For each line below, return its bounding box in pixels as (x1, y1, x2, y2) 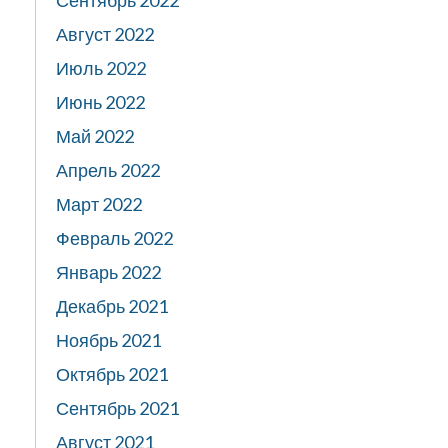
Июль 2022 (56, 57, 146, 79)
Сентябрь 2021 (56, 397, 179, 419)
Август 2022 (56, 23, 154, 45)
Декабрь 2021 (56, 295, 168, 317)
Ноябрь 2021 (56, 329, 161, 351)
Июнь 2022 (56, 91, 145, 113)
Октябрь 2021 (56, 363, 168, 385)
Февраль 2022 (56, 227, 173, 249)
